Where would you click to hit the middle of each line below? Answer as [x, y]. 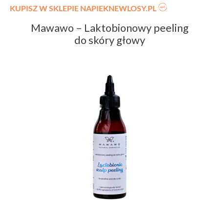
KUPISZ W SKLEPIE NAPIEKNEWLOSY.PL [83, 8]
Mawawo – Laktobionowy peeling [109, 28]
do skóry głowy [109, 40]
